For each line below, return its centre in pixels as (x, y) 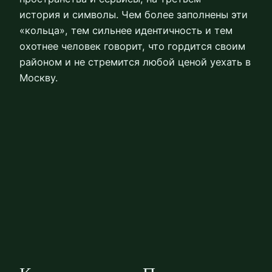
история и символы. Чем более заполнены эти (134, 14)
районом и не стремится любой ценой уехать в (135, 62)
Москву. (39, 77)
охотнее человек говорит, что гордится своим (132, 46)
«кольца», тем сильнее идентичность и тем (126, 30)
